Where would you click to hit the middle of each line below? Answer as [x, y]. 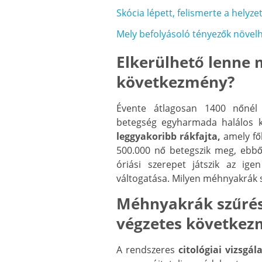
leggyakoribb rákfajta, [170, 137]
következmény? [175, 82]
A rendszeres [147, 250]
